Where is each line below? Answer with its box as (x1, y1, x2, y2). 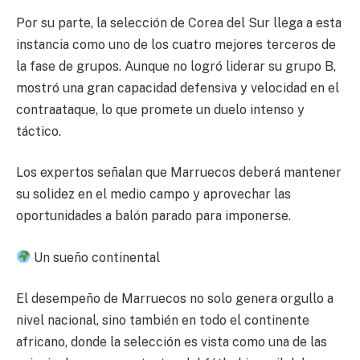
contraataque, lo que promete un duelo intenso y (16, 101, 305, 117)
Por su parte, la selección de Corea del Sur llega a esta (16, 14, 342, 31)
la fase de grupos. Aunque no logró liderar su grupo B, (16, 58, 336, 74)
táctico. (16, 123, 61, 139)
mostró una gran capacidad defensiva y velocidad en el (16, 80, 339, 96)
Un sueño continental (31, 249, 161, 265)
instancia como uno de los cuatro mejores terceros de (16, 36, 336, 52)
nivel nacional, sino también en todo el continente (16, 313, 309, 329)
